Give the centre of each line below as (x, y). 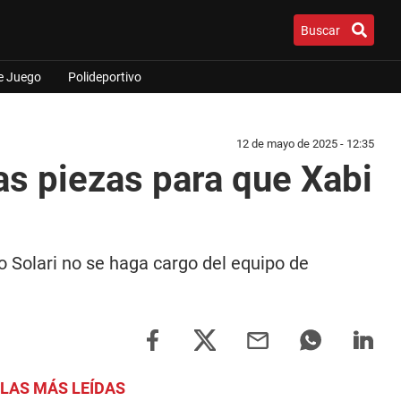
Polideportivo (105, 77)
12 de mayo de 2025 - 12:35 (305, 144)
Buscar (320, 30)
